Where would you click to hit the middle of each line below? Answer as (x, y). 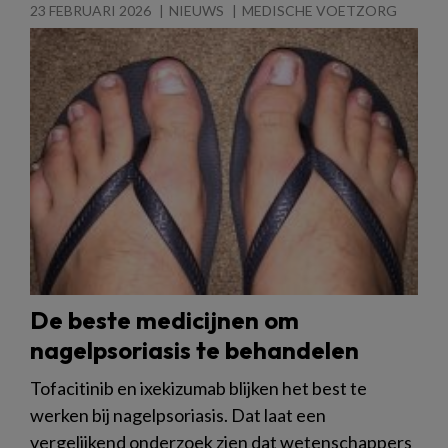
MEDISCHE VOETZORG (319, 10)
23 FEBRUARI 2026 (90, 10)
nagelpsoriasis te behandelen (194, 349)
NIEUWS (196, 10)
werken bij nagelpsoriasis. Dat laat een (178, 414)
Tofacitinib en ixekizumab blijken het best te (198, 387)
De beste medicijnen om (164, 319)
